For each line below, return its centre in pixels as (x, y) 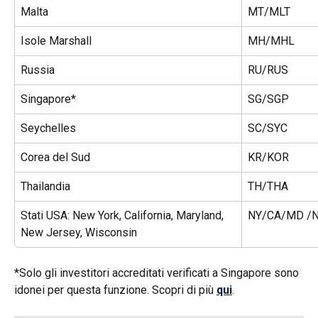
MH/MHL (271, 40)
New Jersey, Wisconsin (79, 232)
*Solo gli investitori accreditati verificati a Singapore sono (158, 273)
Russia (38, 70)
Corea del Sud (55, 157)
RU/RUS (268, 70)
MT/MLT (269, 11)
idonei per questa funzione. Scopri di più (115, 290)
